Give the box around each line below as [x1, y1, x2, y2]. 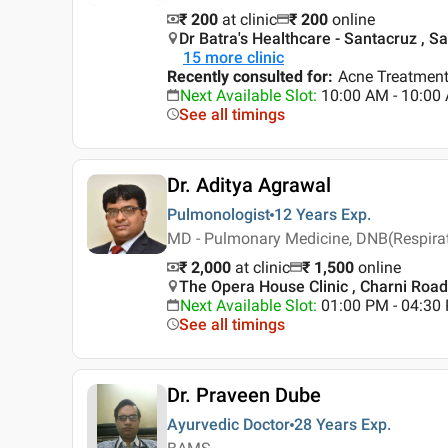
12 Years [274, 205, 337, 225]
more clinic [205, 48, 284, 68]
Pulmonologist [167, 205, 270, 225]
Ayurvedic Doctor [167, 415, 290, 435]
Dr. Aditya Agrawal [167, 173, 331, 198]
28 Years [294, 415, 357, 435]
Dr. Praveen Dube [167, 383, 321, 408]
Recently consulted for [167, 67, 328, 87]
